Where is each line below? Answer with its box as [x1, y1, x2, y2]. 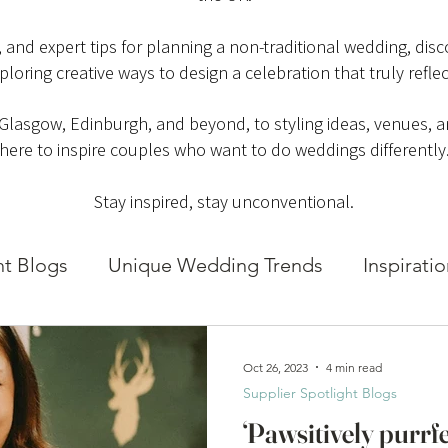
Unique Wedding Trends [108, 253, 323, 277]
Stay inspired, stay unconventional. [94, 190, 354, 213]
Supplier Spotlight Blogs [243, 384, 397, 402]
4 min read [326, 359, 382, 375]
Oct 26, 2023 [243, 359, 308, 375]
